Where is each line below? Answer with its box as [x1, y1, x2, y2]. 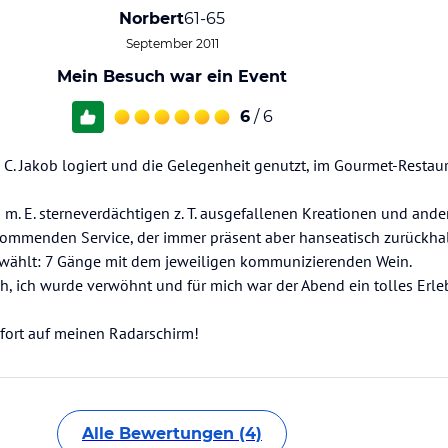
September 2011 [125, 36, 219, 51]
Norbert [119, 9, 184, 28]
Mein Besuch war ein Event [57, 67, 287, 86]
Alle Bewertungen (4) [82, 424, 262, 443]
